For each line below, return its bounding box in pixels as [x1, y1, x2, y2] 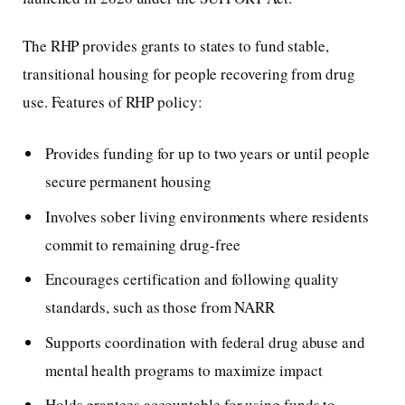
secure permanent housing [45, 171, 212, 193]
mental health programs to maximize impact [45, 359, 323, 381]
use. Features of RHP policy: [23, 90, 202, 112]
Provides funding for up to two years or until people [45, 143, 370, 165]
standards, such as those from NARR [45, 297, 276, 318]
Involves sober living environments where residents [45, 205, 369, 227]
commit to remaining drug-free [45, 233, 240, 255]
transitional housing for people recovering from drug [23, 62, 355, 84]
